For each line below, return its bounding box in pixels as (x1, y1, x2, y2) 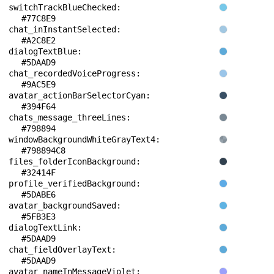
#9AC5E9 (21, 80, 56, 89)
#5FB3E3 (21, 212, 56, 221)
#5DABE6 (21, 190, 56, 199)
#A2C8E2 (21, 35, 56, 45)
